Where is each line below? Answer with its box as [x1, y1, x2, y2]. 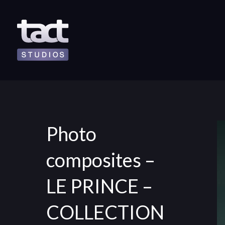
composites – [46, 148, 155, 171]
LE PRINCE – [46, 174, 153, 197]
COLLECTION [46, 200, 164, 223]
